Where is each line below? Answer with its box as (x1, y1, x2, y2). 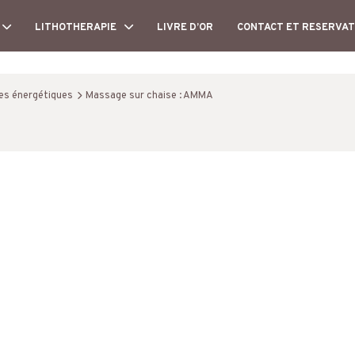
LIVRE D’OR (157, 21, 213, 34)
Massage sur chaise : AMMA (86, 90, 213, 102)
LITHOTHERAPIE (35, 21, 116, 34)
